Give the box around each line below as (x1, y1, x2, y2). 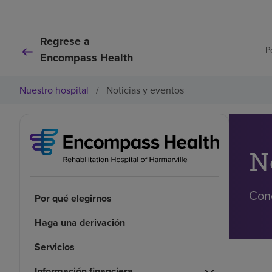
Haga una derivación (35, 215, 125, 229)
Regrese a (40, 33, 90, 49)
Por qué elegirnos (35, 191, 112, 205)
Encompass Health (40, 50, 133, 66)
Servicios (35, 239, 75, 254)
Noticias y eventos (106, 83, 184, 97)
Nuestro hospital (19, 83, 89, 97)
